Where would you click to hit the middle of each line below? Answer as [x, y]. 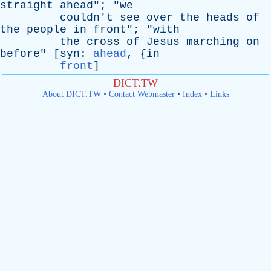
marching [213, 42]
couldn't [87, 18]
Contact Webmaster [142, 94]
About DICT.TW [71, 94]
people [47, 30]
